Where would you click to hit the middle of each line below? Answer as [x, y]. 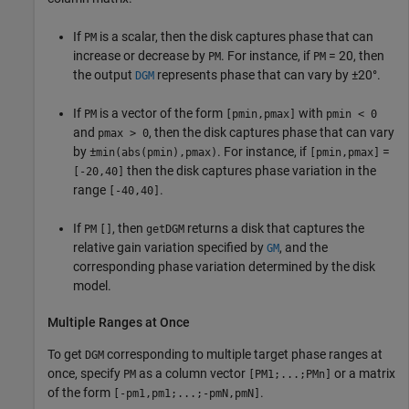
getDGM [165, 230]
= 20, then [355, 56]
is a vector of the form [161, 114]
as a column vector [192, 374]
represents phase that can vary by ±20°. [267, 75]
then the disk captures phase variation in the [250, 171]
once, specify [85, 374]
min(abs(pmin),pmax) [157, 153]
